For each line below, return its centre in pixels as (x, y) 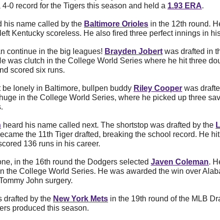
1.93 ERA (185, 6)
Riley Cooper (158, 88)
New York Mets (81, 199)
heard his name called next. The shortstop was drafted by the (108, 125)
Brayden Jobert (134, 52)
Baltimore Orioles (116, 24)
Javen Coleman (180, 162)
